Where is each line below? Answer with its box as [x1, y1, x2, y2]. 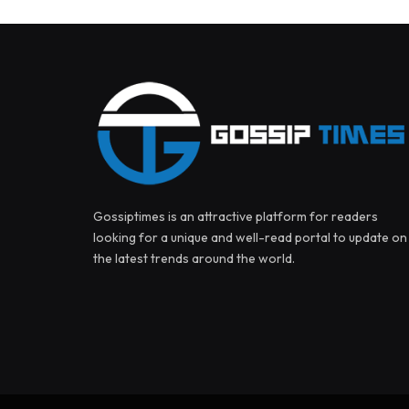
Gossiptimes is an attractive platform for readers [93, 207, 378, 225]
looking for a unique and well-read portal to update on [93, 228, 407, 246]
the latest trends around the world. [93, 249, 295, 267]
